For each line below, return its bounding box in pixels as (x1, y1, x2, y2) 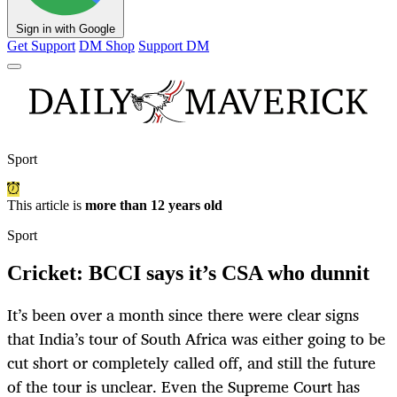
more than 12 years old (85, 198, 222, 214)
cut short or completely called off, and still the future (7, 349, 376, 377)
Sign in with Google (16, 22, 115, 36)
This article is (7, 198, 85, 214)
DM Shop (79, 38, 135, 54)
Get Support (7, 38, 75, 54)
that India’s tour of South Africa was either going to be (7, 325, 385, 353)
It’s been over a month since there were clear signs (7, 301, 359, 329)
